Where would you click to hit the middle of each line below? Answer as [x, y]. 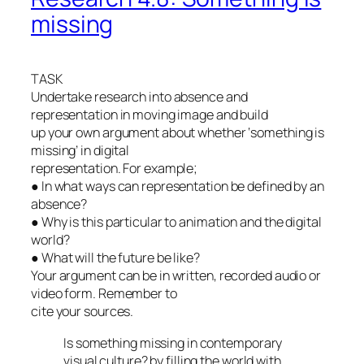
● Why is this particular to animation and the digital [176, 222]
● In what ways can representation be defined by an [178, 186]
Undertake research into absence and [139, 97]
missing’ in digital [80, 151]
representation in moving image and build [149, 115]
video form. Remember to [104, 294]
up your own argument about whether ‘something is [178, 133]
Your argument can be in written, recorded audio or [176, 276]
